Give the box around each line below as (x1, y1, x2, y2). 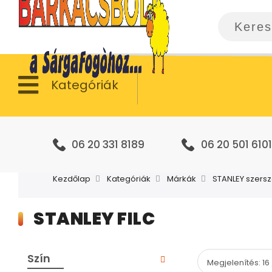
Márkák (167, 173, 196, 185)
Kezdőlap (53, 173, 90, 185)
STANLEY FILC (33, 207, 155, 231)
